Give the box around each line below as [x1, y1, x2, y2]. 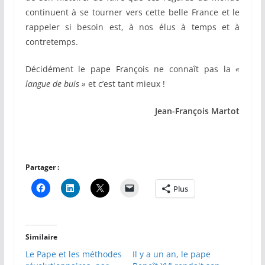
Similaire [25, 232, 57, 243]
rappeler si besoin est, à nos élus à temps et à [25, 21, 240, 33]
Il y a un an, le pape [132, 248, 211, 260]
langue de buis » [25, 78, 88, 90]
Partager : [25, 162, 59, 173]
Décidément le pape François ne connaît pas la [25, 63, 231, 75]
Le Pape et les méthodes [25, 248, 122, 260]
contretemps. [25, 36, 78, 48]
